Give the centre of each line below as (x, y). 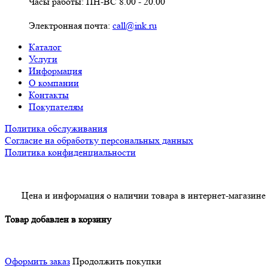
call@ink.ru (135, 25)
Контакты (49, 95)
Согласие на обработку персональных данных (99, 140)
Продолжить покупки (117, 261)
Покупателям (56, 107)
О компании (54, 83)
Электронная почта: (71, 25)
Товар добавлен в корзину (58, 219)
